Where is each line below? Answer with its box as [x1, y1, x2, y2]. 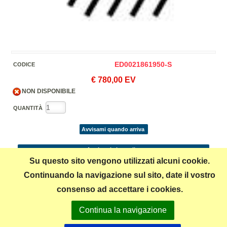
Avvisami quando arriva [81, 126, 144, 132]
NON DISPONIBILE [22, 88, 75, 95]
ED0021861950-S [115, 60, 172, 68]
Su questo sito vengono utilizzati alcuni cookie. [29, 157, 210, 165]
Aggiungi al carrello [87, 146, 139, 153]
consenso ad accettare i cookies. [56, 185, 183, 194]
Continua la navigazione [79, 206, 167, 214]
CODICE [13, 61, 35, 67]
